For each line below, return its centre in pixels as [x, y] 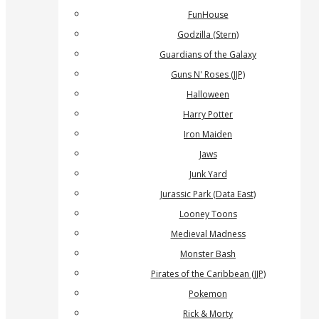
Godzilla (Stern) [208, 35]
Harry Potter [208, 114]
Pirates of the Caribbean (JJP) [208, 274]
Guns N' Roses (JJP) [208, 74]
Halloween [208, 94]
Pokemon [208, 294]
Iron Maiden [208, 134]
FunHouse [208, 15]
